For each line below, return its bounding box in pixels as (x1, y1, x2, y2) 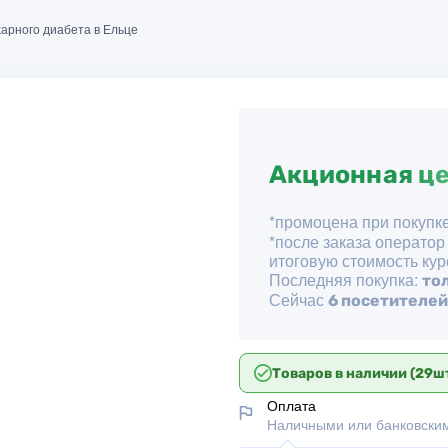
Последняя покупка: (269, 268, 422, 291)
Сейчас (269, 288, 328, 311)
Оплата (267, 394, 316, 415)
